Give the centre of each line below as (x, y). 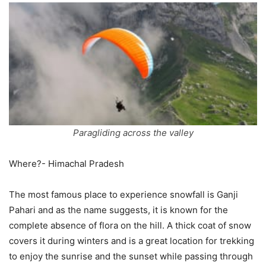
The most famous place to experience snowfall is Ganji (123, 194)
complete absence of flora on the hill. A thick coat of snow (130, 225)
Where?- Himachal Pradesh (66, 163)
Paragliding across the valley (133, 132)
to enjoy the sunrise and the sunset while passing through (131, 256)
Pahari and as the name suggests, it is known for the (118, 210)
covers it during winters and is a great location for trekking (132, 240)
